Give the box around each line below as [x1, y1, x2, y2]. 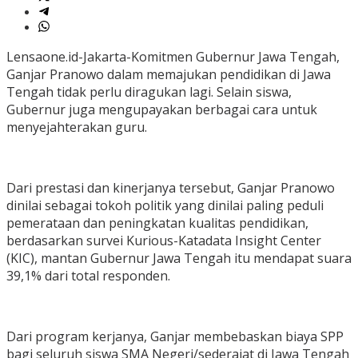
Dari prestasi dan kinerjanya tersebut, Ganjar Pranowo [6, 179, 335, 197]
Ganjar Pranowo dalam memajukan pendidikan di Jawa [6, 66, 331, 84]
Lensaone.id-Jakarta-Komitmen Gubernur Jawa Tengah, [6, 48, 340, 66]
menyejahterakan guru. [6, 118, 147, 137]
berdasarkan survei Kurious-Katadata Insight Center [6, 232, 321, 250]
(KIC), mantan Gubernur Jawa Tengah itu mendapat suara [6, 249, 352, 268]
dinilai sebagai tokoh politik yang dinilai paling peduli [6, 197, 324, 215]
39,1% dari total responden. [6, 267, 170, 285]
